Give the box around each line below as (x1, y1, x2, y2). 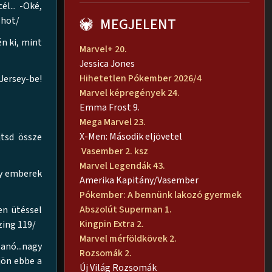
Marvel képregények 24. (80, 86, 180, 100)
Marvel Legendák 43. (80, 159, 165, 173)
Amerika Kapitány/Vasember (80, 174, 199, 188)
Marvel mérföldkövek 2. (80, 232, 177, 246)
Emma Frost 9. (80, 101, 141, 115)
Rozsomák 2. (80, 246, 132, 260)
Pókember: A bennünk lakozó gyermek (80, 188, 242, 202)
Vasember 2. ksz (80, 144, 148, 158)
